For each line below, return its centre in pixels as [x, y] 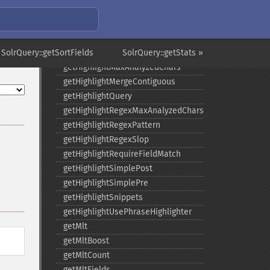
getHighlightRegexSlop [106, 140]
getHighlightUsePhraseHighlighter [127, 212]
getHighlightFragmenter [108, 9]
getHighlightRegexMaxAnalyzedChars [133, 111]
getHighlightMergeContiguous [119, 82]
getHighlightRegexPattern [111, 125]
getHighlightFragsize [102, 24]
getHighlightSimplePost [108, 168]
